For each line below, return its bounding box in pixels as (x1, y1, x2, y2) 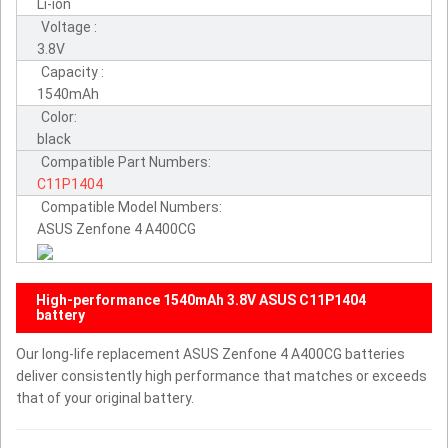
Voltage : (41, 18, 97, 35)
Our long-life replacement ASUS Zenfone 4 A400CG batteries (16, 345, 405, 362)
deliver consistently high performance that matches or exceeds (16, 367, 427, 384)
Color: (41, 108, 77, 125)
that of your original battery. (16, 389, 194, 406)
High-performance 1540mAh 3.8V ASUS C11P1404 (36, 291, 366, 308)
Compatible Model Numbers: (41, 198, 222, 215)
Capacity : (41, 63, 104, 80)
